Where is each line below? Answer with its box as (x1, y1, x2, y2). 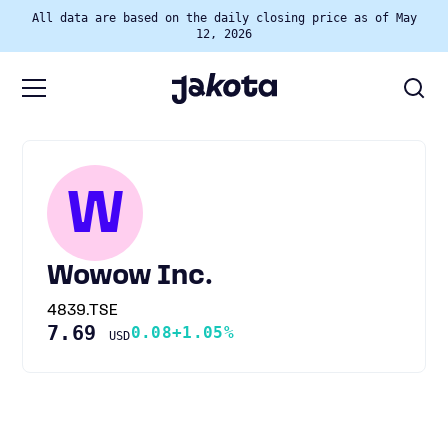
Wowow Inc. (47, 263, 213, 291)
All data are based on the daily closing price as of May (31, 11, 417, 25)
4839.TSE (47, 303, 118, 319)
